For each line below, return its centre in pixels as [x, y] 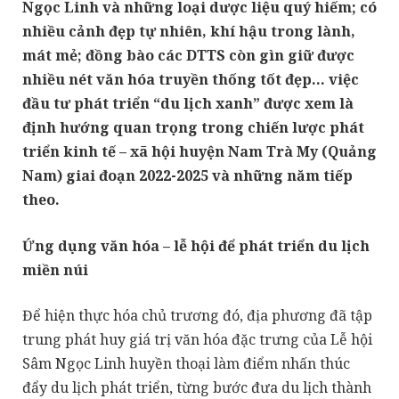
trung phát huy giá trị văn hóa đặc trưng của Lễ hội [197, 340]
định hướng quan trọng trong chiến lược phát [193, 127]
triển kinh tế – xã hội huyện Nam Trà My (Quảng [199, 151]
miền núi [55, 269]
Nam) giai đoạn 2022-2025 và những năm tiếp [187, 175]
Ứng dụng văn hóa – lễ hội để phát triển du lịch [196, 245]
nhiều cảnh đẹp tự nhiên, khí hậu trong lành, [189, 31]
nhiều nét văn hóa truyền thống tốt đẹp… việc [191, 79]
